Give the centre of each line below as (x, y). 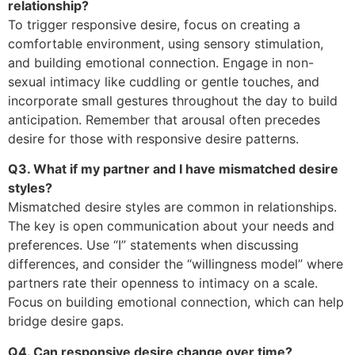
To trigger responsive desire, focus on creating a (154, 25)
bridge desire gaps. (66, 321)
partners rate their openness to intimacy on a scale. (163, 283)
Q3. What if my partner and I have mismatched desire (173, 169)
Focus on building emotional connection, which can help (176, 302)
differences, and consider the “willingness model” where (176, 264)
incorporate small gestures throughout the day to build (173, 101)
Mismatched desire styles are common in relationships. (172, 207)
